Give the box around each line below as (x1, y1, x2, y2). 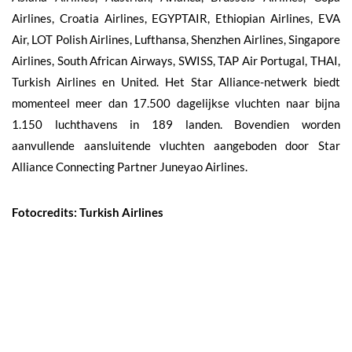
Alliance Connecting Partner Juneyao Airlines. (12, 159, 247, 174)
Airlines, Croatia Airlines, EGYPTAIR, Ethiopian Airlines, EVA (12, 10, 340, 25)
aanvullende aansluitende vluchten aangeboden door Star (12, 137, 340, 152)
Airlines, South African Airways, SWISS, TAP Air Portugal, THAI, (12, 53, 340, 68)
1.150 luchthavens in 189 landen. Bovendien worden (12, 116, 340, 131)
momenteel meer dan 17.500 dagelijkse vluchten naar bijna (12, 95, 340, 110)
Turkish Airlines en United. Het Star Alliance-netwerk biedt (12, 74, 340, 89)
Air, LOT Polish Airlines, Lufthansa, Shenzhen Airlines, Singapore (12, 31, 340, 46)
